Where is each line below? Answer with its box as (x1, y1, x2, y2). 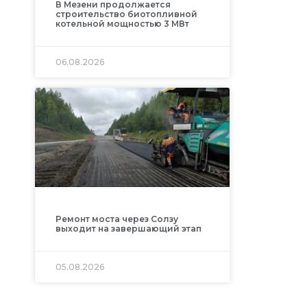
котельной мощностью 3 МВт (55, 18, 189, 29)
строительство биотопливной (55, 8, 197, 19)
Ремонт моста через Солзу (55, 213, 178, 224)
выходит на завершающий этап (55, 223, 201, 234)
